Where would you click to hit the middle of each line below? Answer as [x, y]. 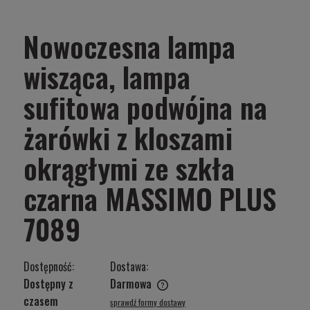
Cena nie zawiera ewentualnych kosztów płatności [127, 295]
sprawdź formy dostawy [148, 302]
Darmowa [131, 283]
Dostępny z [48, 283]
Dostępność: [49, 266]
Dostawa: [129, 266]
